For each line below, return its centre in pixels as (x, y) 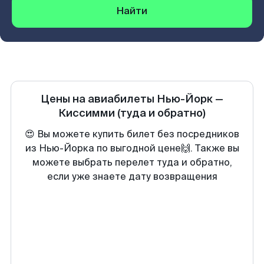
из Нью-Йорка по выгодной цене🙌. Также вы (132, 148)
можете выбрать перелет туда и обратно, (132, 162)
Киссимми (87, 113)
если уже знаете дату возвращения (132, 176)
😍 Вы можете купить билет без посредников (132, 134)
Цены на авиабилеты (99, 99)
